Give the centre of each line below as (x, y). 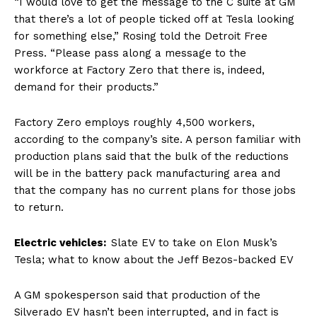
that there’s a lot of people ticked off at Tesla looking (154, 19)
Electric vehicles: (62, 243)
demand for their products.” (86, 87)
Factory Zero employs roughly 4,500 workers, (134, 123)
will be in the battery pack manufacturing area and (147, 174)
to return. (41, 208)
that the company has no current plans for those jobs (155, 191)
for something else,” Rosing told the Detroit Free (141, 36)
